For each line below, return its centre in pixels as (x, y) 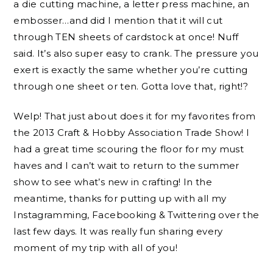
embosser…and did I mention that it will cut (118, 20)
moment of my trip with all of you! (96, 248)
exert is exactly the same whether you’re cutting (131, 69)
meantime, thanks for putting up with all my (120, 199)
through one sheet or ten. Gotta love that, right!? (131, 86)
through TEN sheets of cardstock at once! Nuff (126, 37)
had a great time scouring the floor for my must (129, 149)
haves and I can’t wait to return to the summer (126, 166)
